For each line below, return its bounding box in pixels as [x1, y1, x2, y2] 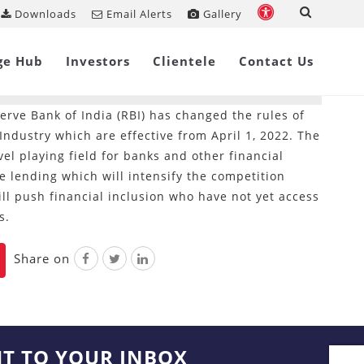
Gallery [200, 6, 242, 21]
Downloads [11, 6, 76, 21]
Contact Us [239, 53, 314, 69]
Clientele [153, 53, 216, 69]
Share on [14, 250, 70, 266]
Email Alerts [103, 6, 172, 21]
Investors [66, 53, 130, 69]
